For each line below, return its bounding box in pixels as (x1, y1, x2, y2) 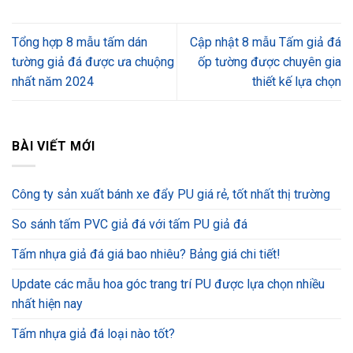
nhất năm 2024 (12, 74, 94, 90)
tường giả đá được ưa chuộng (12, 54, 174, 70)
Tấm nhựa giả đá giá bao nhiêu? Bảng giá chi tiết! (12, 246, 281, 262)
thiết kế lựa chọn (252, 74, 341, 90)
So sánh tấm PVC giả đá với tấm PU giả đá (12, 216, 247, 232)
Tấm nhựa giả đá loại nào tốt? (12, 325, 175, 341)
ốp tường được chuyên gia (198, 54, 341, 70)
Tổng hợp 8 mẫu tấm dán (12, 35, 147, 50)
